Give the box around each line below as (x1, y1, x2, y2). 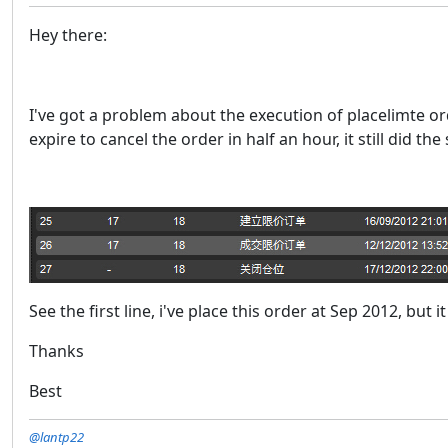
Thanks (29, 340, 84, 362)
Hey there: (29, 24, 107, 46)
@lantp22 (29, 428, 84, 446)
